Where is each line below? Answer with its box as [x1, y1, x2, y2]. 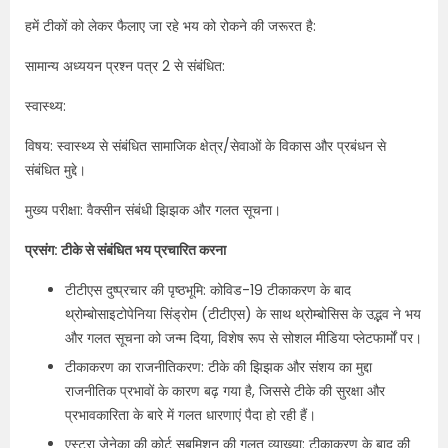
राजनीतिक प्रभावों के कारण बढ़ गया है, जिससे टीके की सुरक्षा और [65, 381, 385, 401]
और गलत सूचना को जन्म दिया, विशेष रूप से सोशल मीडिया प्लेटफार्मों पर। [65, 328, 422, 348]
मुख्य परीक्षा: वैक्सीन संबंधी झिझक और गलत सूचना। [25, 200, 281, 220]
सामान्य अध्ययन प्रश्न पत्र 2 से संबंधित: [25, 56, 225, 76]
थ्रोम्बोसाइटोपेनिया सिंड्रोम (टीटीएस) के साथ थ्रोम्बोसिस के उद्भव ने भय [65, 304, 421, 324]
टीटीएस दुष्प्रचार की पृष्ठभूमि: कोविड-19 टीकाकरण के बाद [65, 280, 351, 300]
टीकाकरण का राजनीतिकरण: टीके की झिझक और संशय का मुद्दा [65, 357, 372, 377]
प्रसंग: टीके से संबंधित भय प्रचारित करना [25, 240, 226, 260]
